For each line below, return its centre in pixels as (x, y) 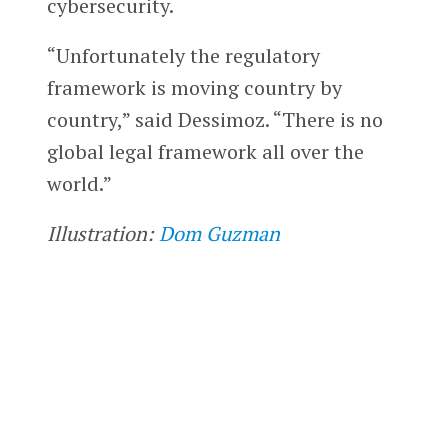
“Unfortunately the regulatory (183, 55)
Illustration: (102, 233)
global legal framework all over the (205, 151)
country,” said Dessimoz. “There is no (214, 119)
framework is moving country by (194, 87)
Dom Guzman (219, 233)
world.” (79, 183)
